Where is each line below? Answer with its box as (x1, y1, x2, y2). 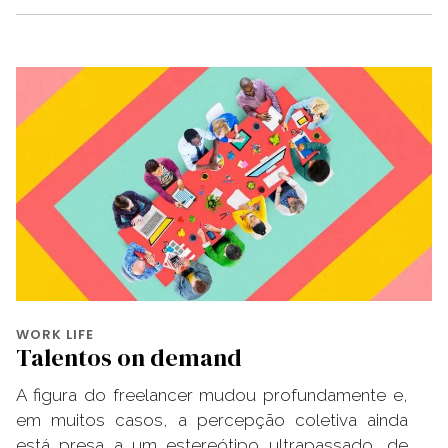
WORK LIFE (16, 324, 94, 344)
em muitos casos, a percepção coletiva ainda (16, 409, 408, 430)
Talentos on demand (16, 340, 242, 374)
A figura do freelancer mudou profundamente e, (16, 384, 408, 405)
